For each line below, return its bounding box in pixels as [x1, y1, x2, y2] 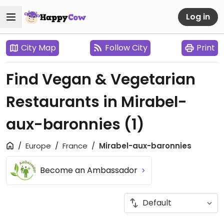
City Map [21, 42, 56, 53]
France [62, 140, 87, 151]
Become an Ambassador [40, 164, 140, 176]
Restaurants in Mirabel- [6, 91, 187, 112]
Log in [186, 10, 210, 22]
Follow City [105, 42, 147, 53]
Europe [25, 140, 51, 151]
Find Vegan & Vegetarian [6, 69, 195, 90]
